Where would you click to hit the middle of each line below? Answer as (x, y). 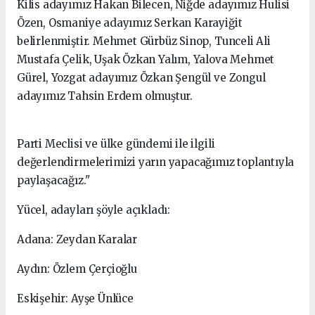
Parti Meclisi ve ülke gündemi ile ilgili (116, 144)
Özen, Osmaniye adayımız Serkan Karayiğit (130, 23)
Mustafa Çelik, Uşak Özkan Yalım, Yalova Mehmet (146, 60)
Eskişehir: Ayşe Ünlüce (75, 299)
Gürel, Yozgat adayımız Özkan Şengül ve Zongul (141, 78)
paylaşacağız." (53, 181)
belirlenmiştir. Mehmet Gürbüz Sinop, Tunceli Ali (144, 41)
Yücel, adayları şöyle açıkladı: (94, 210)
